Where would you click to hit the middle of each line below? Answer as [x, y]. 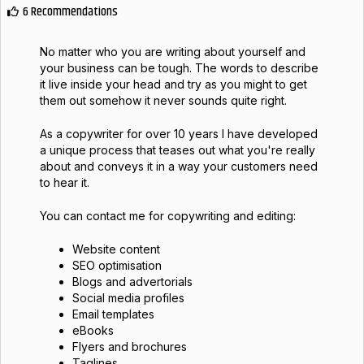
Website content [116, 249]
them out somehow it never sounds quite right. [163, 100]
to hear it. [64, 182]
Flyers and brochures [129, 347]
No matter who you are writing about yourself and [172, 52]
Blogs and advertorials [132, 282]
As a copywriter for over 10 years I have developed [178, 134]
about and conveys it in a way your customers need [178, 166]
